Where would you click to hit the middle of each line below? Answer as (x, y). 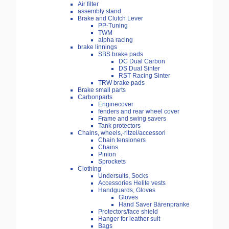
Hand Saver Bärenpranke (154, 205)
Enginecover (116, 105)
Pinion (107, 155)
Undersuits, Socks (123, 176)
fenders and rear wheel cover (139, 112)
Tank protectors (119, 126)
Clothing (89, 169)
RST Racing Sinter (144, 76)
